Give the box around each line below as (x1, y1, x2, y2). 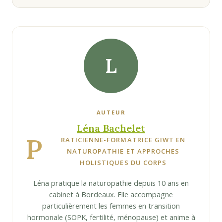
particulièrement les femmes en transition (42, 201, 180, 211)
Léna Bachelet (77, 122, 145, 135)
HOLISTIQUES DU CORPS (80, 158, 166, 167)
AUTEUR (96, 109, 126, 116)
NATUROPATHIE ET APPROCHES (67, 147, 180, 156)
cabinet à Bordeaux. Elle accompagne (49, 190, 173, 200)
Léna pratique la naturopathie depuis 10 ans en (33, 178, 189, 188)
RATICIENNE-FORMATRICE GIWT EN (60, 135, 186, 145)
